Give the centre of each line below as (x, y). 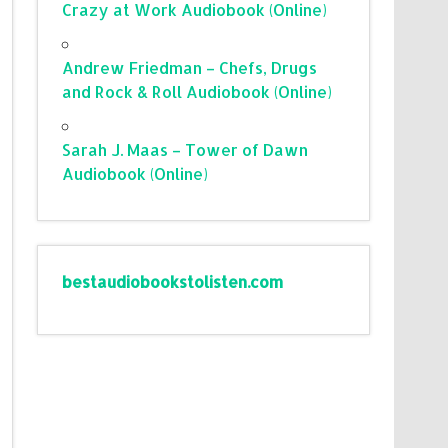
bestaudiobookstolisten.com (173, 281)
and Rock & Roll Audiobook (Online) (197, 91)
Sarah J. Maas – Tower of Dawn (185, 149)
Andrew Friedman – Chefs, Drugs (190, 67)
